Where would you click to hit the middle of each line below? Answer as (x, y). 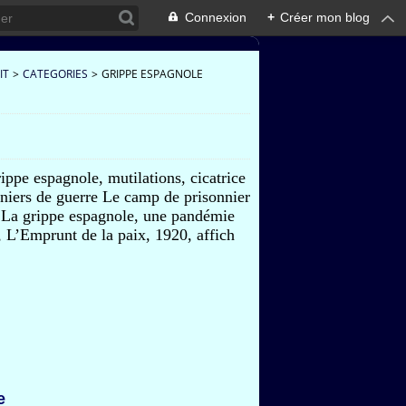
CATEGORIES (55, 74)
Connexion (216, 17)
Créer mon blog (325, 17)
